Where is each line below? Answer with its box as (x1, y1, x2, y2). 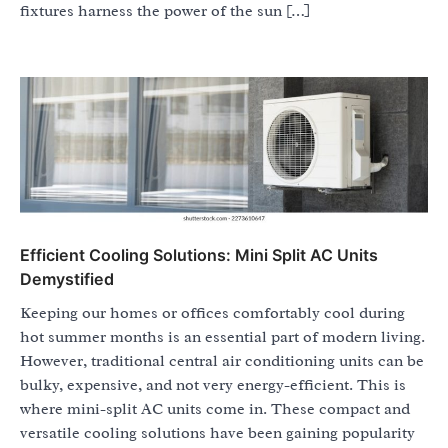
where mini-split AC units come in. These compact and (20, 399, 410, 420)
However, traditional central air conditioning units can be (20, 351, 424, 372)
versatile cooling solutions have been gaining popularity (20, 423, 415, 444)
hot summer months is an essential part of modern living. (20, 327, 425, 348)
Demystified (20, 269, 114, 290)
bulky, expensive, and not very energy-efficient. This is (20, 375, 406, 396)
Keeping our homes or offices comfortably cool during (20, 303, 405, 324)
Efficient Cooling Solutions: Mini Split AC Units (20, 245, 378, 266)
